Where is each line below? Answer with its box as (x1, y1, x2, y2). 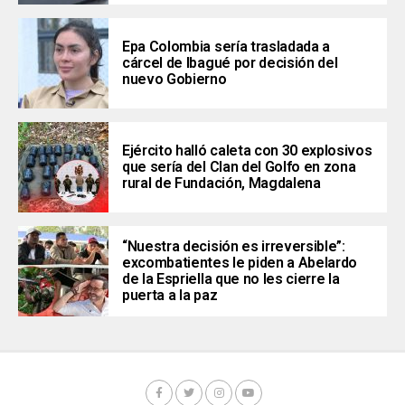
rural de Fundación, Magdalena (122, 174, 321, 193)
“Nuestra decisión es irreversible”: (122, 238, 345, 256)
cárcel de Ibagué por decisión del (122, 54, 338, 72)
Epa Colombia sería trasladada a (122, 38, 331, 56)
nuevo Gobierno (122, 71, 227, 89)
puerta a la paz (122, 287, 218, 305)
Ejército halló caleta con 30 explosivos (122, 142, 372, 160)
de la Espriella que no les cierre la (122, 270, 340, 288)
